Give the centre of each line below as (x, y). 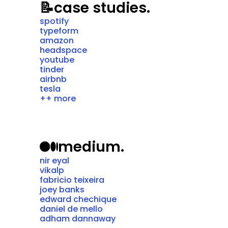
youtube (57, 60)
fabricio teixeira (72, 180)
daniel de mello (71, 209)
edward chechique (78, 199)
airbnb (53, 79)
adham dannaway (77, 219)
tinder (52, 69)
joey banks (62, 190)
